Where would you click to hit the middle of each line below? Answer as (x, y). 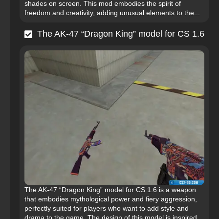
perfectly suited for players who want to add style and (107, 208)
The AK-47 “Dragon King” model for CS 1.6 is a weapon (110, 190)
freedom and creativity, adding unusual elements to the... (112, 13)
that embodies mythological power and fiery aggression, (111, 199)
